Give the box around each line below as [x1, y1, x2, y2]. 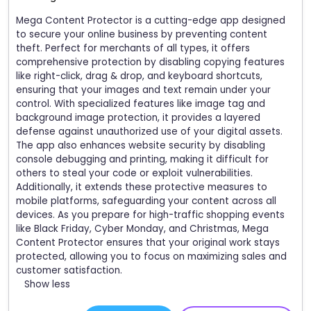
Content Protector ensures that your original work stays [16, 236, 280, 250]
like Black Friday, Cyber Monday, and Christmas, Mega [16, 222, 269, 236]
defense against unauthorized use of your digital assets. [16, 125, 283, 139]
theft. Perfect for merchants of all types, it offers [16, 42, 250, 56]
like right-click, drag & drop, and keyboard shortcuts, [16, 69, 262, 83]
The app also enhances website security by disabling [16, 139, 265, 153]
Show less [24, 278, 70, 292]
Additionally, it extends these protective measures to [16, 180, 267, 194]
